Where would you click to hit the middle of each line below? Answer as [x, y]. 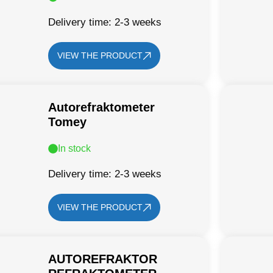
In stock [75, 148]
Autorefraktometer [102, 107]
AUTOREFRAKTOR [103, 259]
